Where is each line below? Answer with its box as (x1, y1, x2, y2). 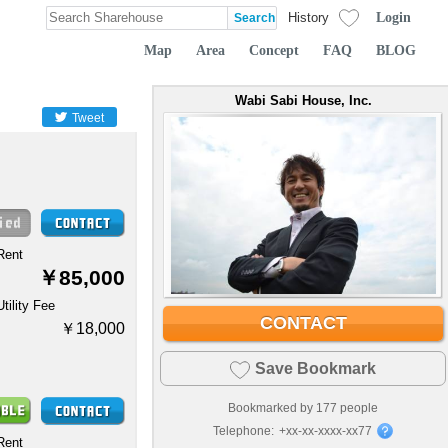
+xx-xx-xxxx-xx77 (279, 424, 372, 437)
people (337, 401, 378, 414)
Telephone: (213, 424, 274, 437)
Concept (249, 41, 299, 58)
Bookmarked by (228, 401, 316, 414)
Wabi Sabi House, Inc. (234, 93, 372, 108)
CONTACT (259, 313, 347, 333)
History (288, 10, 329, 25)
